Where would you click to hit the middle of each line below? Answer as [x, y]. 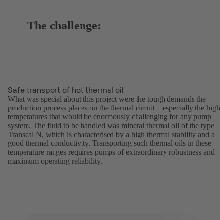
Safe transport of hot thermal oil [66, 90]
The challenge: [64, 25]
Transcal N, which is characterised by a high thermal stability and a [111, 135]
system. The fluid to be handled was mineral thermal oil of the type [111, 126]
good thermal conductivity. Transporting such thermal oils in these [110, 143]
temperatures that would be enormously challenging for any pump [110, 117]
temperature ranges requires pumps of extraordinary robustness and [111, 152]
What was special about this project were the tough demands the [107, 99]
